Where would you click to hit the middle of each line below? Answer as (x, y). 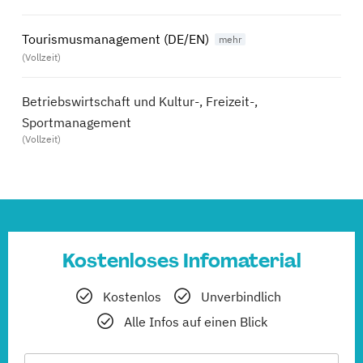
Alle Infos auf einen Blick (196, 322)
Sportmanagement (77, 123)
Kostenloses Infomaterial (181, 261)
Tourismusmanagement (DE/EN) (115, 39)
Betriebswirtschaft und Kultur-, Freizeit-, (140, 102)
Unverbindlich (241, 297)
